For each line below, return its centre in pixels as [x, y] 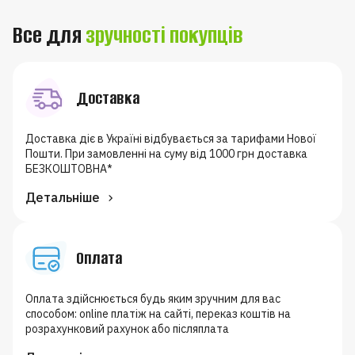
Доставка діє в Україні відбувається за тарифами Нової [171, 138]
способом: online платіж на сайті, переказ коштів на [158, 313]
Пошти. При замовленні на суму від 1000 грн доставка [166, 153]
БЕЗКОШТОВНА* [69, 168]
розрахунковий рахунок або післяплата [127, 328]
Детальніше [63, 197]
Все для [49, 35]
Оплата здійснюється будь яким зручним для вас [153, 298]
